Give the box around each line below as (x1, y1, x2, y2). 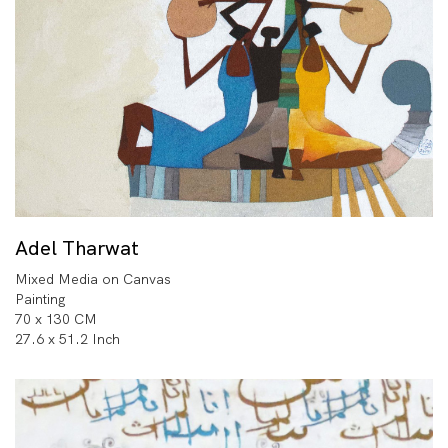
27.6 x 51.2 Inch (15, 329, 120, 348)
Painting (15, 289, 66, 308)
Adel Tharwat (15, 234, 139, 261)
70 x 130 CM (15, 309, 97, 328)
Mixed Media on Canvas (15, 269, 171, 288)
